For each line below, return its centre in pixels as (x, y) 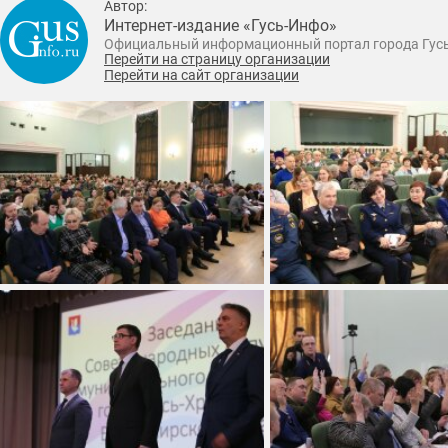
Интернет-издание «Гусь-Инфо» (220, 25)
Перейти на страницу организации (217, 59)
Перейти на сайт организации (201, 75)
